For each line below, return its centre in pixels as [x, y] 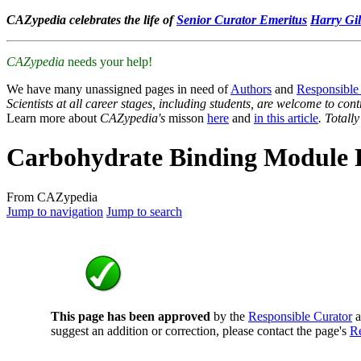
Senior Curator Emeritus [242, 20]
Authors [251, 89]
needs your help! [108, 62]
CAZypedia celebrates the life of [91, 20]
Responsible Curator [300, 316]
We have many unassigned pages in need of [118, 89]
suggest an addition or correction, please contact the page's [200, 330]
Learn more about [53, 118]
